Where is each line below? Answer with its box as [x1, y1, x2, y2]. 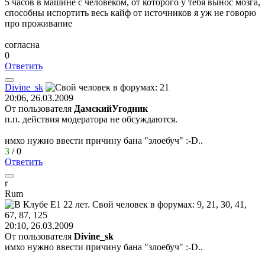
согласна [5, 39, 40, 50]
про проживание [5, 18, 72, 28]
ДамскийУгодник [74, 103, 148, 114]
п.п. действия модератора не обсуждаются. [5, 114, 177, 124]
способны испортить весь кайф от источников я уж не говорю [5, 7, 256, 18]
